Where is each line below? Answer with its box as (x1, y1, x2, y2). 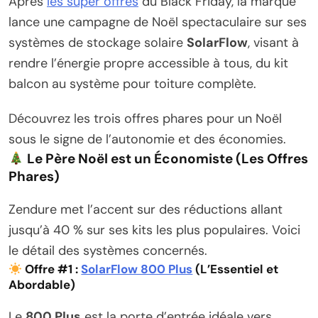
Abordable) (9, 277, 75, 293)
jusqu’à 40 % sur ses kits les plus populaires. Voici (9, 221, 300, 239)
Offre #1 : (25, 261, 82, 278)
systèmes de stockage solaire (9, 34, 187, 52)
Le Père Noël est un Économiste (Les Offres (26, 150, 308, 168)
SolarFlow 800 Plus (81, 261, 193, 278)
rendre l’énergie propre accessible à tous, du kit (9, 55, 288, 72)
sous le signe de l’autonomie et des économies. (9, 131, 286, 148)
